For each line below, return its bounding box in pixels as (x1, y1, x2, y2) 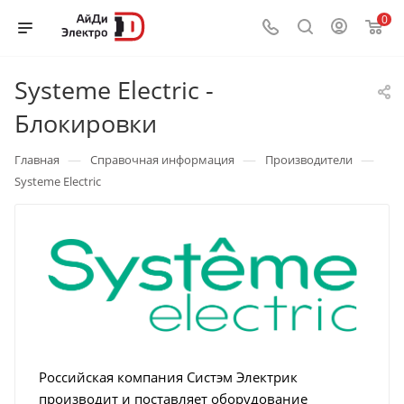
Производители (265, 151, 353, 168)
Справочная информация (90, 151, 234, 168)
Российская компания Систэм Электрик (38, 368, 298, 387)
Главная (14, 151, 60, 168)
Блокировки (14, 106, 157, 140)
